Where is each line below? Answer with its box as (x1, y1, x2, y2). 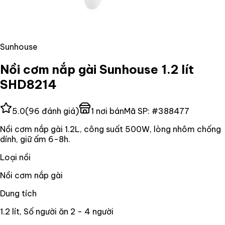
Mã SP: (124, 105, 152, 116)
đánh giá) (40, 105, 79, 116)
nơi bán (94, 105, 124, 116)
